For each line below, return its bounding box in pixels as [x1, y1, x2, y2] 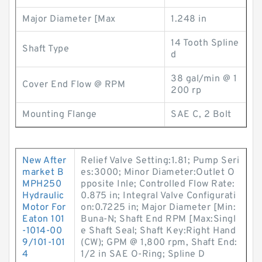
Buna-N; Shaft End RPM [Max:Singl [81, 213, 236, 225]
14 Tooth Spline [171, 37, 239, 49]
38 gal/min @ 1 [171, 73, 237, 85]
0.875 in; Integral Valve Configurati [81, 190, 236, 202]
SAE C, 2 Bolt [171, 109, 232, 120]
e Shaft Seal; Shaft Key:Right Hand [81, 225, 236, 237]
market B [22, 167, 64, 178]
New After [22, 155, 67, 167]
